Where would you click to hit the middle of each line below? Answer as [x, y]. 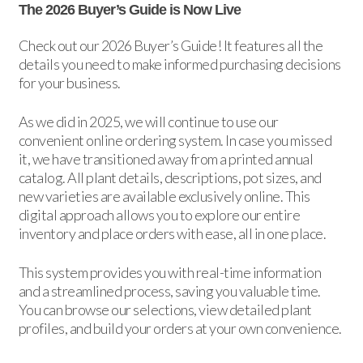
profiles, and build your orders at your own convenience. [180, 329]
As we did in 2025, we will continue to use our [148, 122]
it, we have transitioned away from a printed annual [166, 159]
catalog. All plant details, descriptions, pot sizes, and [170, 178]
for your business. [69, 83]
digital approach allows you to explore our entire [159, 215]
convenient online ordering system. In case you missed [175, 141]
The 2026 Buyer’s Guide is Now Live [129, 10]
